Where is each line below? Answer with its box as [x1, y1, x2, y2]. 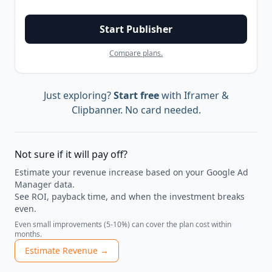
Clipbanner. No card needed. [71, 103, 201, 117]
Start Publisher [100, 22, 172, 36]
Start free [113, 89, 159, 103]
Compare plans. [109, 48, 163, 59]
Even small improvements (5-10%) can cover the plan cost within [15, 219, 231, 230]
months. [15, 229, 42, 240]
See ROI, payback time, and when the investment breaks [15, 191, 245, 203]
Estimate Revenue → [25, 245, 109, 257]
